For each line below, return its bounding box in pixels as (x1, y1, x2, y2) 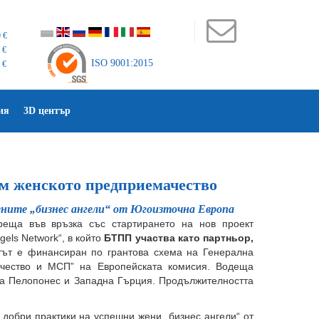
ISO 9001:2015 (88, 58, 153, 69)
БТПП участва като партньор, (104, 232, 254, 244)
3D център (23, 105, 70, 116)
